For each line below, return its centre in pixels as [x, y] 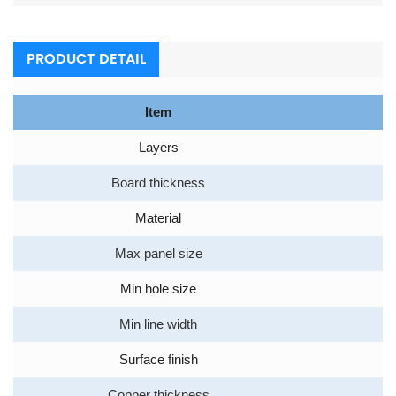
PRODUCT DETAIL [86, 60]
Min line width [158, 325]
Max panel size [158, 254]
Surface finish [158, 360]
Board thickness [158, 183]
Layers [158, 148]
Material [158, 219]
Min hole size [158, 289]
